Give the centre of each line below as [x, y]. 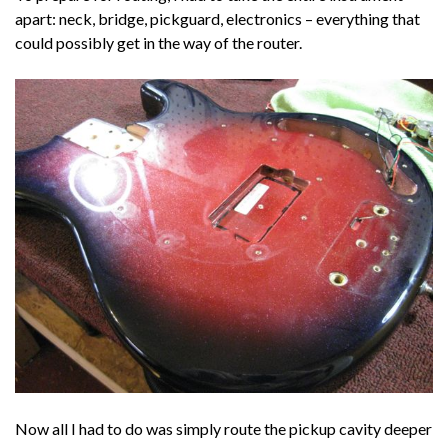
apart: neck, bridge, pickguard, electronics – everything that [217, 19]
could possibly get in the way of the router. [158, 43]
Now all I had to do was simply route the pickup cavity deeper [223, 428]
